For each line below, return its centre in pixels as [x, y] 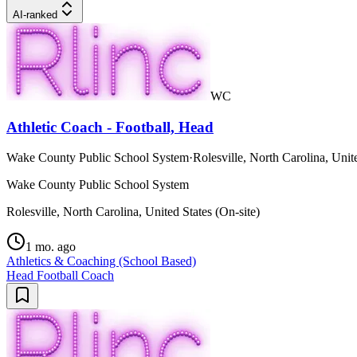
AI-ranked [35, 14]
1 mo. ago [51, 247]
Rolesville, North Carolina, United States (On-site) [133, 212]
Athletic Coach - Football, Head [110, 127]
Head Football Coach [60, 276]
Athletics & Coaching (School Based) [101, 261]
